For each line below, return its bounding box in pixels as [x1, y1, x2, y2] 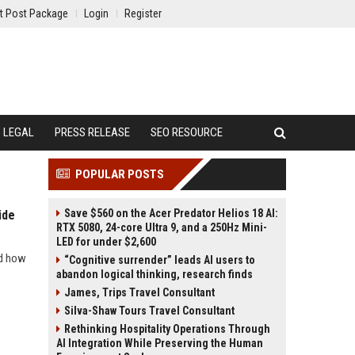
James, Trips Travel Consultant [64, 286, 215, 299]
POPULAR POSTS [75, 167, 164, 181]
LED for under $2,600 [56, 235, 156, 248]
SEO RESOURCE [151, 125, 223, 139]
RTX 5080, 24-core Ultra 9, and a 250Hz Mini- [56, 221, 267, 234]
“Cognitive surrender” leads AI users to [64, 254, 255, 266]
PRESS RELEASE [55, 125, 130, 139]
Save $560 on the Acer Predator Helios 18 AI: [64, 207, 278, 219]
